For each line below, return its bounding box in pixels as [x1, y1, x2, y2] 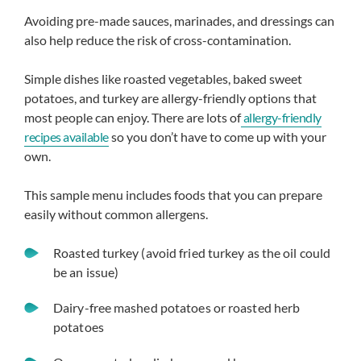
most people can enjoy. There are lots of [24, 110, 241, 125]
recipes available [24, 129, 109, 144]
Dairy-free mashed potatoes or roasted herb [53, 300, 301, 315]
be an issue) [53, 264, 119, 280]
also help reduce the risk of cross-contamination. [24, 32, 291, 48]
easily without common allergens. [24, 206, 208, 222]
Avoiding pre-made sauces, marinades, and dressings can [24, 13, 334, 28]
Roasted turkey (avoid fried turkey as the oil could [53, 245, 331, 260]
